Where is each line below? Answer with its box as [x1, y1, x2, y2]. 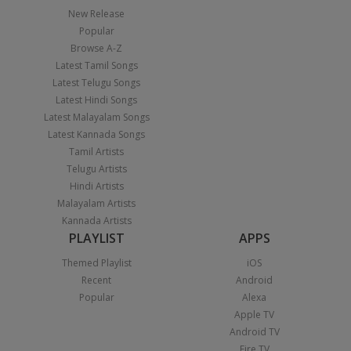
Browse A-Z [71, 41, 123, 55]
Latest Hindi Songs [56, 92, 138, 107]
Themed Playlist [61, 255, 132, 270]
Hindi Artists [69, 179, 124, 193]
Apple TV [234, 307, 275, 321]
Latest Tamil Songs [55, 58, 138, 72]
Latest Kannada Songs [48, 127, 146, 141]
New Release [68, 6, 125, 20]
